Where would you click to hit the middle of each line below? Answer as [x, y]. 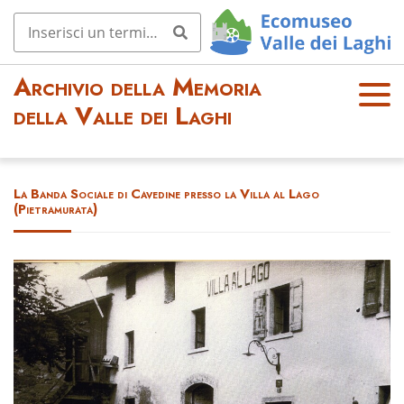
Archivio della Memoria [138, 88]
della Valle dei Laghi [123, 117]
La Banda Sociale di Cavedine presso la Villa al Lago [166, 194]
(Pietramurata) [55, 209]
